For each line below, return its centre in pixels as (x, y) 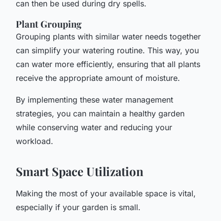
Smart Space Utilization (80, 171)
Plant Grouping (49, 24)
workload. (35, 141)
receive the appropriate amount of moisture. (98, 78)
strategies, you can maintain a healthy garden (100, 113)
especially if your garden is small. (78, 207)
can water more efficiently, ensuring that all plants (108, 64)
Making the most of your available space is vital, (106, 193)
